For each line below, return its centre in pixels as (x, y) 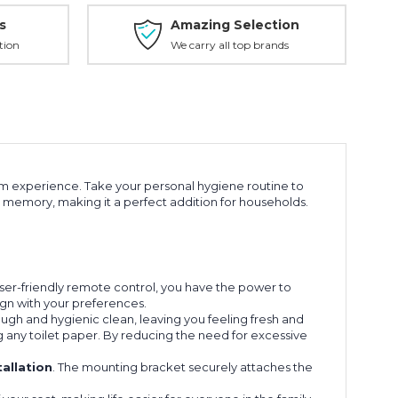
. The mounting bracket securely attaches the (183, 366)
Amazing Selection (235, 25)
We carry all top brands (230, 45)
